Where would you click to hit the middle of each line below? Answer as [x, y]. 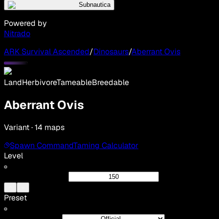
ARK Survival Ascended [47, 52]
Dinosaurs [111, 52]
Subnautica [95, 5]
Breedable [110, 83]
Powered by [25, 23]
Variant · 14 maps [34, 127]
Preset [15, 197]
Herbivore [39, 83]
